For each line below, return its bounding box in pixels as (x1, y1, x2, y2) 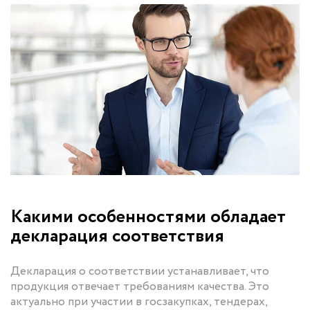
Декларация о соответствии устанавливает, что (10, 262, 269, 280)
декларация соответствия (10, 222, 224, 250)
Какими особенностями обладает (10, 203, 286, 230)
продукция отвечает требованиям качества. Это (10, 277, 269, 295)
